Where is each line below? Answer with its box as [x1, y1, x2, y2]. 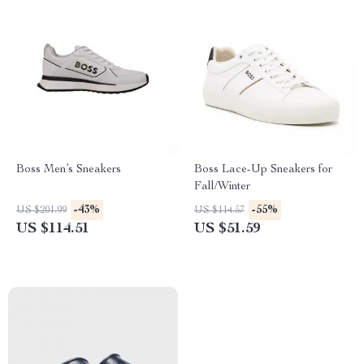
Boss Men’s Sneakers [16, 164, 121, 175]
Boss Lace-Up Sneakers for [194, 164, 332, 175]
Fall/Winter [194, 181, 250, 193]
